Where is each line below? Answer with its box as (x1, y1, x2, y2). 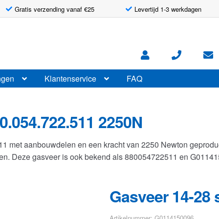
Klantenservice (44, 72, 97, 84)
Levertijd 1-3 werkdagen (134, 4, 202, 14)
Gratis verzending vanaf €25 (14, 4, 94, 14)
